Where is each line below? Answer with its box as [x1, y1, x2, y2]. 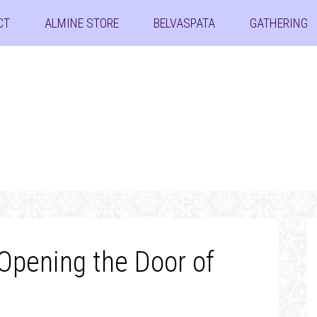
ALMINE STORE [44, 16, 119, 30]
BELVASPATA [153, 16, 215, 30]
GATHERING [249, 16, 308, 30]
